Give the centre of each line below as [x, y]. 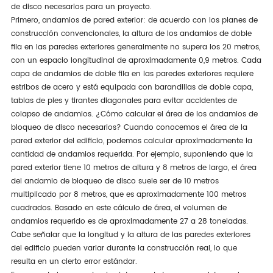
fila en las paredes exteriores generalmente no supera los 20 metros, [135, 47]
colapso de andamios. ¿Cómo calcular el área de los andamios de [134, 114]
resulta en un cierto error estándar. [74, 261]
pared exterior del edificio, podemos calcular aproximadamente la [131, 141]
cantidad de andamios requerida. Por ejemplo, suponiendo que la [132, 154]
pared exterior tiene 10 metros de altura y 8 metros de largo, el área [133, 168]
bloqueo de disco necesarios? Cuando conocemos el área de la [129, 127]
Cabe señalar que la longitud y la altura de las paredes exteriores [130, 235]
